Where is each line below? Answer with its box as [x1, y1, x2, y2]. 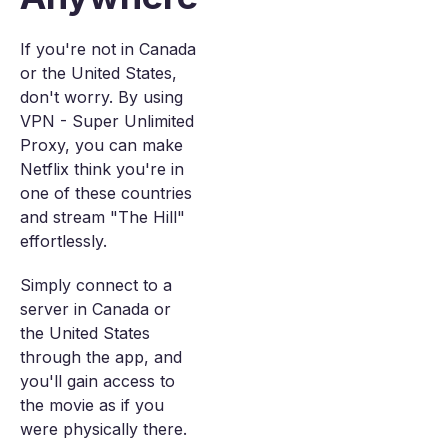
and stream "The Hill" [20, 207, 185, 227]
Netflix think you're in [20, 159, 184, 179]
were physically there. [20, 419, 187, 439]
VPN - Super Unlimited [20, 111, 194, 131]
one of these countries [20, 183, 192, 203]
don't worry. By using [20, 87, 183, 107]
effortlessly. [20, 231, 107, 251]
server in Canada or [20, 299, 171, 319]
